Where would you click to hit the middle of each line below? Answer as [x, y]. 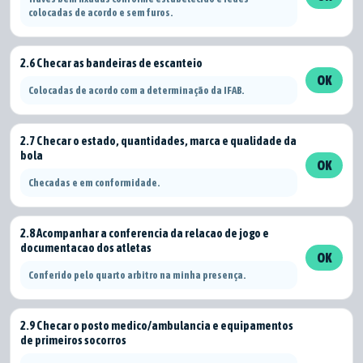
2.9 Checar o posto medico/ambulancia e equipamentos [157, 325]
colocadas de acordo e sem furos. [101, 13]
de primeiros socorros [73, 340]
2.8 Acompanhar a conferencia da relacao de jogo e [145, 233]
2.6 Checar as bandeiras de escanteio [111, 63]
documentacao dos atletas [86, 248]
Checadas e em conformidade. [94, 183]
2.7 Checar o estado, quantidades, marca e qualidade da [158, 141]
